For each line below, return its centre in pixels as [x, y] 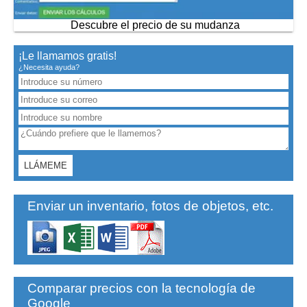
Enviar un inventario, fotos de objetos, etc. [150, 206]
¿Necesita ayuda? [49, 67]
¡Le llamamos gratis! [67, 56]
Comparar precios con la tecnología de [142, 288]
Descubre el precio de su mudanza [153, 25]
